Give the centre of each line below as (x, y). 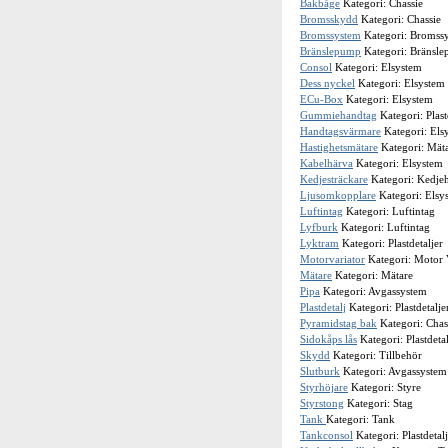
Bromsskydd (329, 19)
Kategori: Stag (378, 403)
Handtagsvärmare (340, 131)
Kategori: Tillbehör (376, 355)
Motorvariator (332, 259)
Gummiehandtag (338, 115)
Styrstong (322, 403)
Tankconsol (326, 435)
